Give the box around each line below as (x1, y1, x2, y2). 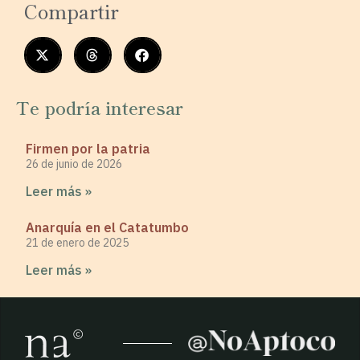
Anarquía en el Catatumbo (26, 219, 189, 235)
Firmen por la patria (26, 140, 150, 157)
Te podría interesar (16, 93, 183, 120)
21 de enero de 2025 (26, 235, 129, 250)
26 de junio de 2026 (26, 156, 122, 171)
